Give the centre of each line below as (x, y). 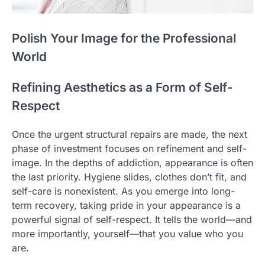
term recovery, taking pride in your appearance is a (126, 205)
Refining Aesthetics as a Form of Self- (122, 88)
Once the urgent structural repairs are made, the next (130, 134)
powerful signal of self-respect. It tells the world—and (132, 219)
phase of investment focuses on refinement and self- (129, 148)
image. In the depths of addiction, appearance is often (132, 162)
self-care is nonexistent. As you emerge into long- (123, 191)
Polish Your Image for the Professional (124, 38)
